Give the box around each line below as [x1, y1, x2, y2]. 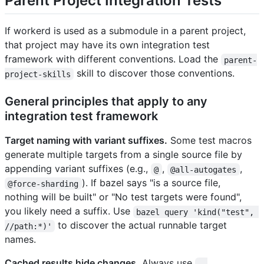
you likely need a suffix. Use [5, 205, 133, 217]
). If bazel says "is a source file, [81, 177, 223, 189]
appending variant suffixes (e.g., [5, 163, 151, 175]
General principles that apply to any [5, 94, 207, 109]
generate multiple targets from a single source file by [5, 148, 242, 161]
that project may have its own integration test [5, 39, 210, 51]
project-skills [5, 69, 71, 79]
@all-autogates [170, 164, 237, 174]
